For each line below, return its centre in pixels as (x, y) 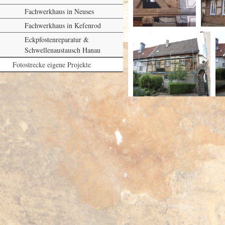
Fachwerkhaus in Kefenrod (63, 25)
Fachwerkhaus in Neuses (59, 11)
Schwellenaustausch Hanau (63, 50)
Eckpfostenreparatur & (57, 39)
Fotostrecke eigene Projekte (51, 64)
